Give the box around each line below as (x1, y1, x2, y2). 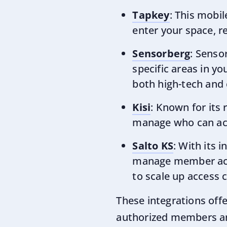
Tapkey (132, 8, 170, 22)
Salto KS (132, 139, 173, 153)
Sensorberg (132, 47, 191, 60)
